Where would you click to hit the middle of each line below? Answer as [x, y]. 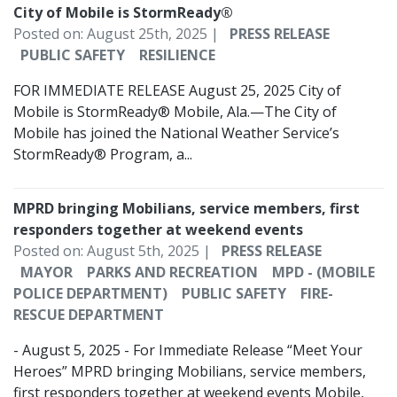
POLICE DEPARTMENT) [90, 294]
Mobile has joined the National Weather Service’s [176, 133]
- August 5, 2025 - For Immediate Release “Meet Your [188, 350]
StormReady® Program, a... [103, 155]
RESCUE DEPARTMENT [89, 315]
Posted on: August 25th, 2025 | [118, 34]
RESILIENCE [177, 55]
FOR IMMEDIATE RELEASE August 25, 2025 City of [177, 91]
